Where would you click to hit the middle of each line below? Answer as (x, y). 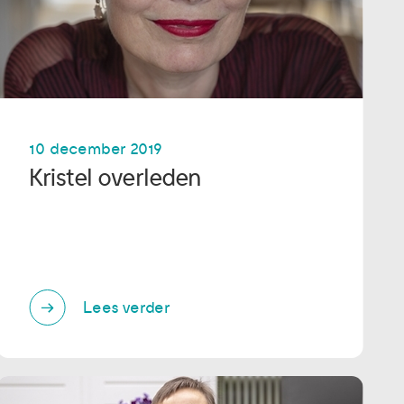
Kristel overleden (115, 179)
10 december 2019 (96, 150)
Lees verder (127, 308)
